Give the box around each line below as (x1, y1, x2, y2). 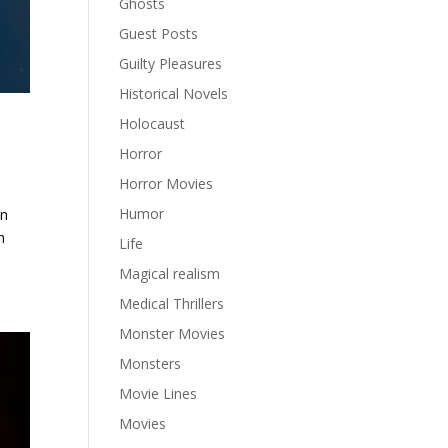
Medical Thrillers (119, 294, 225, 313)
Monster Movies (119, 324, 226, 343)
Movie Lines (119, 384, 198, 403)
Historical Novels (119, 84, 229, 103)
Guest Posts (119, 24, 199, 43)
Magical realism (119, 264, 221, 283)
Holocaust (119, 114, 186, 133)
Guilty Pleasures (119, 54, 223, 73)
